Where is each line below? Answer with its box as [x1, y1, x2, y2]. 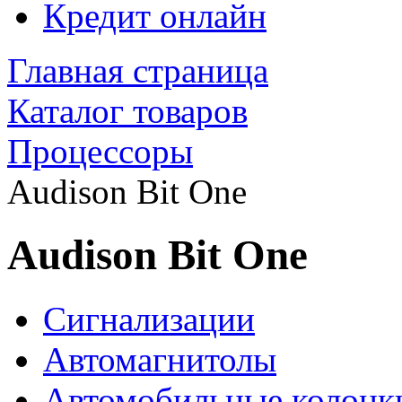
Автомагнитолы [43, 339, 276, 379]
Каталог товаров [7, 92, 248, 130]
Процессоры [7, 132, 193, 170]
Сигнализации [43, 299, 255, 338]
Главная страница [7, 51, 268, 90]
